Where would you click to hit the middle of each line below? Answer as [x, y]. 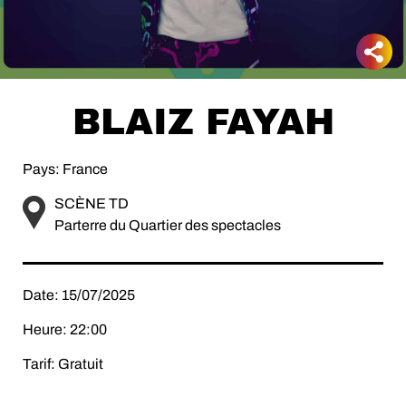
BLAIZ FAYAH [203, 122]
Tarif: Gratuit [63, 364]
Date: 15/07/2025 [79, 295]
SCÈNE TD [92, 203]
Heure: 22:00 [65, 329]
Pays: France [65, 169]
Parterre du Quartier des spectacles [168, 225]
